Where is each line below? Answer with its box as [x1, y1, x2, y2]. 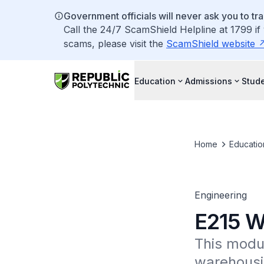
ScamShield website [166, 38, 255, 49]
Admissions [185, 75, 232, 86]
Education [134, 75, 176, 86]
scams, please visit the [64, 38, 166, 49]
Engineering [194, 189, 247, 201]
